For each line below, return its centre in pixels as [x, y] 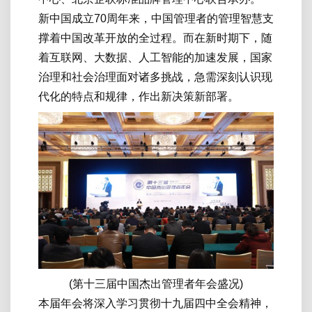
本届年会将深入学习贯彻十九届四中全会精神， [155, 304]
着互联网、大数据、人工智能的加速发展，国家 [155, 58]
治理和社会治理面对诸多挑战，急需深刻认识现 [155, 77]
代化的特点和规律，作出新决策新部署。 [139, 97]
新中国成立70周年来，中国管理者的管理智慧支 [156, 19]
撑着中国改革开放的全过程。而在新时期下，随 [155, 38]
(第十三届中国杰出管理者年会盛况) [156, 284]
